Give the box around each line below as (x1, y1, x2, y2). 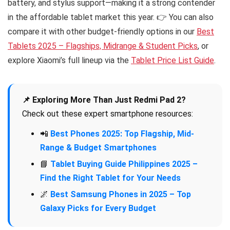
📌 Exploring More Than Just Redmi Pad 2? (22, 95, 186, 105)
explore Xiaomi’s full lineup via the (8, 55, 131, 65)
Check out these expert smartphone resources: (22, 109, 193, 119)
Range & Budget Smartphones (40, 143, 157, 152)
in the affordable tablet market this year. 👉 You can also (8, 12, 214, 22)
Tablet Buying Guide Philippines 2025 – (50, 159, 198, 169)
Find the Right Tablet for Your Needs (40, 173, 181, 183)
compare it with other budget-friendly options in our (8, 27, 197, 36)
